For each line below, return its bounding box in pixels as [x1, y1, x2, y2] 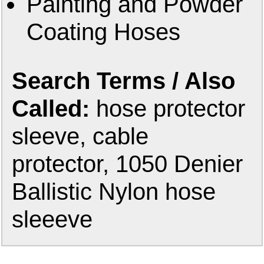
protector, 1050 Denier [12, 150, 243, 178]
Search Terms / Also [12, 67, 236, 95]
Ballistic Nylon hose [12, 178, 216, 206]
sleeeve [12, 206, 93, 233]
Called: [12, 95, 97, 123]
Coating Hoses [26, 18, 180, 46]
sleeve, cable [12, 123, 149, 150]
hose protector [96, 95, 246, 123]
